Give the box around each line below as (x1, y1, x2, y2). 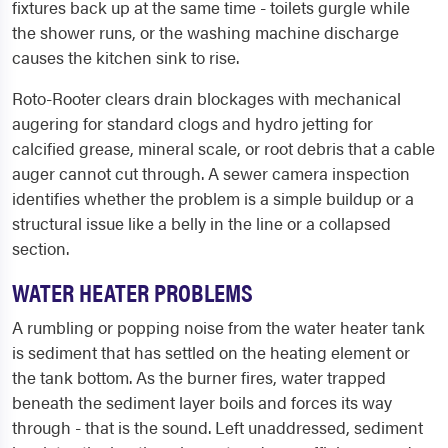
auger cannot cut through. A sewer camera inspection (12, 161, 410, 186)
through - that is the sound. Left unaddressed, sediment (12, 415, 423, 440)
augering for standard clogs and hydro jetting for (12, 111, 373, 136)
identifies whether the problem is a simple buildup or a (12, 186, 414, 211)
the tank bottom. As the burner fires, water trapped (12, 365, 386, 390)
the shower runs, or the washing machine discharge (12, 20, 399, 45)
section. (12, 236, 69, 261)
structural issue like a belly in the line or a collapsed (12, 211, 391, 236)
